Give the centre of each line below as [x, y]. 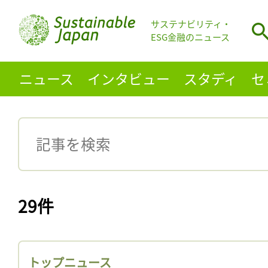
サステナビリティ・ [191, 24]
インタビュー [128, 78]
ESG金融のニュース [190, 37]
